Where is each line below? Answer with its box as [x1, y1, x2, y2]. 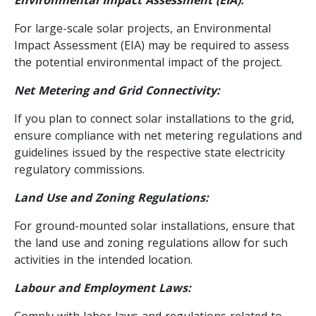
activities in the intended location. [14, 251, 193, 267]
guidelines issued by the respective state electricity [14, 144, 285, 160]
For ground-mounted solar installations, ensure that [14, 217, 295, 233]
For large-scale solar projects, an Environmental [14, 20, 271, 36]
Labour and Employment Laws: [14, 279, 191, 296]
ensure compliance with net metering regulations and [14, 127, 302, 143]
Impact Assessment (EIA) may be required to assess [14, 37, 289, 53]
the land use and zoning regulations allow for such [14, 234, 288, 250]
